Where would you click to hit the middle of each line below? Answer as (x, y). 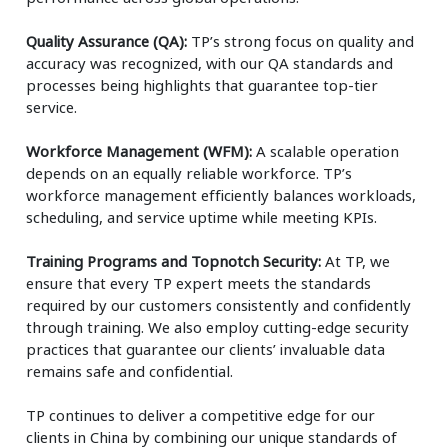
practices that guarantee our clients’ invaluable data (206, 348)
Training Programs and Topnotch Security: (174, 260)
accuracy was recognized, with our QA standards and (210, 62)
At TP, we (356, 260)
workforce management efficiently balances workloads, (221, 194)
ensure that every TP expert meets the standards (199, 282)
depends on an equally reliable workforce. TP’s (189, 172)
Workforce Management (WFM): (139, 150)
